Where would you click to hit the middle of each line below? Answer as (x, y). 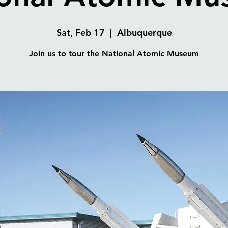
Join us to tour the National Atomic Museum (114, 54)
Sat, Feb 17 (80, 32)
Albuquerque (144, 32)
